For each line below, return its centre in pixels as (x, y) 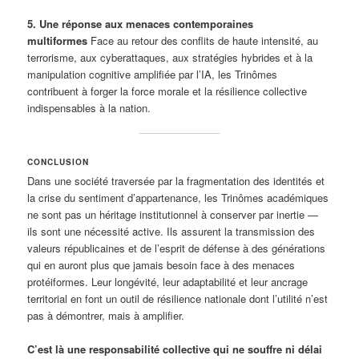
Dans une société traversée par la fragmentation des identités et (176, 180)
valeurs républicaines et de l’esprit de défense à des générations (177, 248)
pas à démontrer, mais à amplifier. (106, 315)
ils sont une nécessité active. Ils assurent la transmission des (171, 231)
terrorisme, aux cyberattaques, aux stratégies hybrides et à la (170, 58)
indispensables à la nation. (89, 108)
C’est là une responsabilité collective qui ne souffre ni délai (175, 349)
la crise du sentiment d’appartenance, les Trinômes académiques (178, 197)
